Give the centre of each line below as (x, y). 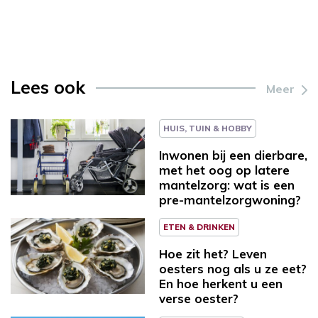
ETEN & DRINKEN (199, 227)
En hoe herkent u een (221, 284)
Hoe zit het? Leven (213, 254)
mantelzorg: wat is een (227, 185)
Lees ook (48, 87)
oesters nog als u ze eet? (233, 269)
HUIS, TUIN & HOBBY (208, 128)
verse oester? (199, 299)
